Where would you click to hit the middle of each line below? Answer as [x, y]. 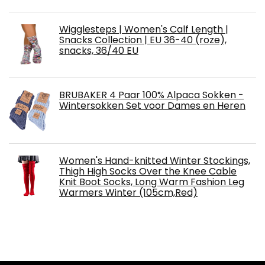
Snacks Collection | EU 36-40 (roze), [143, 40]
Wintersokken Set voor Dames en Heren [152, 106]
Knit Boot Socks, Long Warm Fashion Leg [152, 182]
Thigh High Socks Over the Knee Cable [148, 172]
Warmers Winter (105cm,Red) [128, 193]
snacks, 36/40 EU [99, 51]
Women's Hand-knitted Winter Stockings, [155, 161]
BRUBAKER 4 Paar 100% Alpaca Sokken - [151, 95]
